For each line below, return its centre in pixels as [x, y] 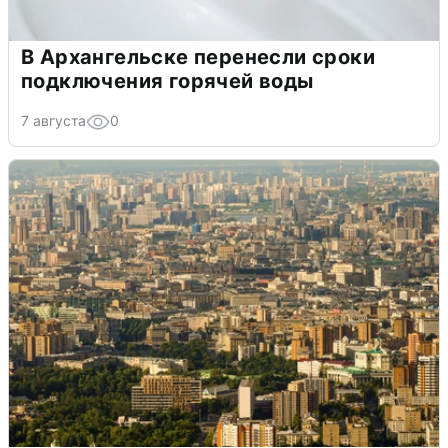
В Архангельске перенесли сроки [198, 56]
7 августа [53, 120]
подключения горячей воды [167, 80]
